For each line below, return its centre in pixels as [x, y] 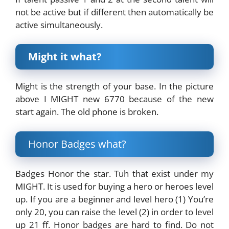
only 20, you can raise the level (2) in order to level [114, 212]
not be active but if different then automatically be [114, 12]
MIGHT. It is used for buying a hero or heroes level [114, 186]
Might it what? [65, 57]
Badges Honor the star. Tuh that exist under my [114, 173]
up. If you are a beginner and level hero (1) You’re [114, 199]
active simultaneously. [59, 25]
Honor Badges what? [77, 144]
